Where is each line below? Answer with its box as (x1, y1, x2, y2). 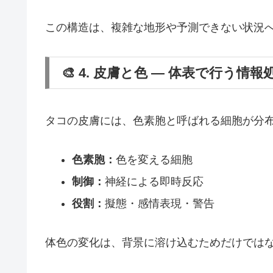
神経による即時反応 (104, 175, 204, 188)
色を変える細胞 (115, 154, 193, 166)
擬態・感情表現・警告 (104, 197, 214, 210)
